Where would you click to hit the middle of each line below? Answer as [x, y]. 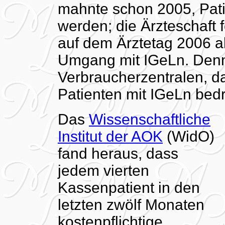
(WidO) [189, 136]
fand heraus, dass [118, 153]
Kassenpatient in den [129, 187]
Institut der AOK [110, 136]
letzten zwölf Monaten [131, 204]
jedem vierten [103, 170]
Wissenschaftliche [150, 119]
